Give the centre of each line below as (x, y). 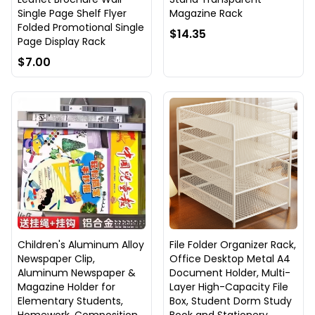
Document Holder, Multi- (230, 273)
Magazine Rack (206, 14)
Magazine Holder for (66, 287)
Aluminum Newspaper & (77, 273)
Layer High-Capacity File (229, 287)
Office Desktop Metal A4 (230, 259)
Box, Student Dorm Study (231, 301)
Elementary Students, (70, 301)
